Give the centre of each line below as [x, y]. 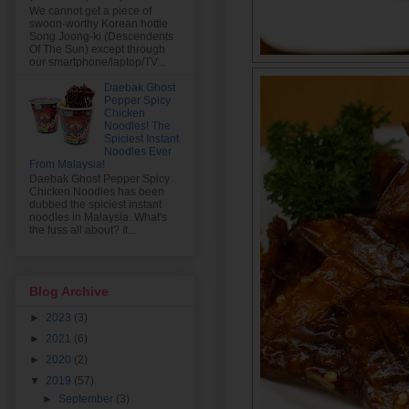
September [88, 399]
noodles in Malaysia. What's [98, 218]
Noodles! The [137, 126]
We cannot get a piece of [90, 10]
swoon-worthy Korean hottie [99, 23]
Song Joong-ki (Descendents [101, 36]
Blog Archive [69, 291]
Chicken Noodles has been [97, 192]
